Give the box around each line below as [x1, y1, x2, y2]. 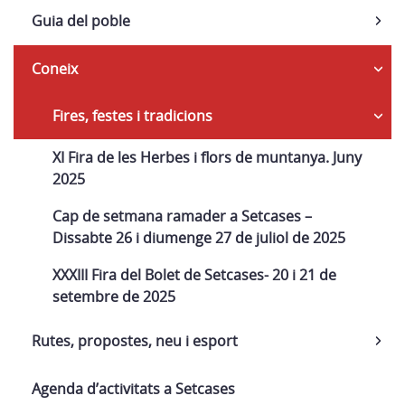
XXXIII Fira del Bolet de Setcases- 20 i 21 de [52, 265, 336, 285]
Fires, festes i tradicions [52, 106, 212, 126]
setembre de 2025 [52, 287, 175, 306]
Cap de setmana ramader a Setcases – [52, 206, 312, 226]
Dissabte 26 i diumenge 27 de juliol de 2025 [52, 228, 345, 248]
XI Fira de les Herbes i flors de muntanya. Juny [52, 147, 362, 167]
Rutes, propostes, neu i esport [32, 331, 238, 351]
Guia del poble [32, 11, 130, 31]
